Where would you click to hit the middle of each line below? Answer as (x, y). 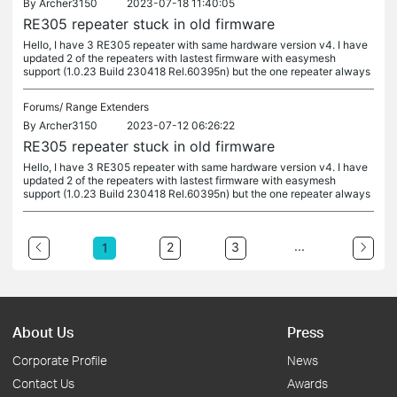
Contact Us (43, 383)
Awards (307, 383)
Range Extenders (107, 107)
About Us (43, 332)
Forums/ (44, 107)
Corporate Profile (60, 360)
